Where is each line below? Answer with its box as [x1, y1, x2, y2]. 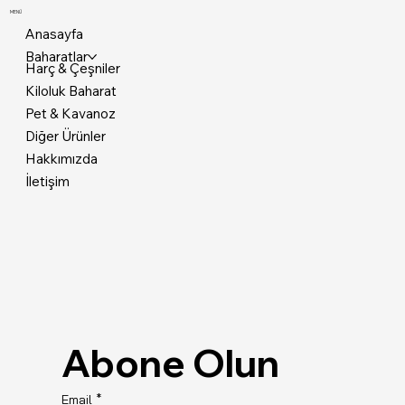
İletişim [25, 173, 71, 191]
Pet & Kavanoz [25, 105, 117, 123]
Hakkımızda [25, 150, 99, 168]
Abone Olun [61, 338, 280, 387]
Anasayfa [25, 25, 84, 43]
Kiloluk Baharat [25, 82, 118, 100]
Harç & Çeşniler [25, 60, 121, 78]
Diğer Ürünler [25, 127, 107, 146]
